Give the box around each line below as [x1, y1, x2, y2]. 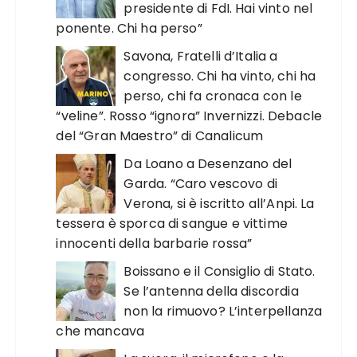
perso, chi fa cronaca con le [124, 86, 302, 105]
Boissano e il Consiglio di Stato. [124, 261, 316, 280]
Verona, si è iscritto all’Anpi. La [124, 194, 315, 213]
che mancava [56, 321, 145, 340]
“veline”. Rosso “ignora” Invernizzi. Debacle [56, 106, 323, 125]
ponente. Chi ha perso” [56, 18, 202, 37]
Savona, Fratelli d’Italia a [124, 46, 278, 65]
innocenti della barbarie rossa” [56, 233, 253, 253]
